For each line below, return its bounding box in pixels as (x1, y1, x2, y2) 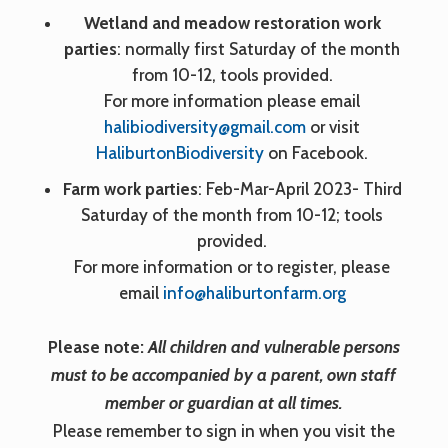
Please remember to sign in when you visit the (52, 420, 395, 441)
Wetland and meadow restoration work (83, 12, 381, 33)
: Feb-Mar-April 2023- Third (197, 178, 402, 199)
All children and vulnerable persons (147, 336, 400, 357)
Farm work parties (62, 178, 198, 199)
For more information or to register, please (74, 256, 391, 277)
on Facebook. (264, 142, 369, 163)
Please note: (47, 336, 148, 357)
